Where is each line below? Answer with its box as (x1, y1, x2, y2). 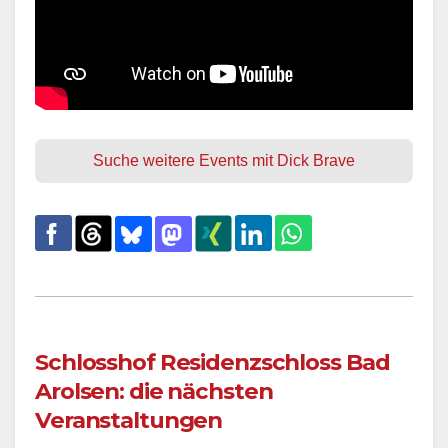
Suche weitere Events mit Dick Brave (93, 152, 355, 170)
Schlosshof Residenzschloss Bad (35, 348, 390, 377)
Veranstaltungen (35, 406, 223, 435)
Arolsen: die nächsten (35, 377, 273, 406)
